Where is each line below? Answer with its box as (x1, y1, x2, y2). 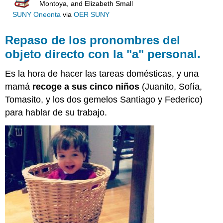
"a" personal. (126, 47, 201, 61)
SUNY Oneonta (12, 11, 61, 19)
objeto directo (5, 47, 89, 61)
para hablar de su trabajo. (5, 108, 108, 118)
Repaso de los (5, 33, 87, 47)
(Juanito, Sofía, (139, 82, 203, 92)
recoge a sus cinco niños (32, 82, 140, 92)
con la (88, 47, 127, 61)
